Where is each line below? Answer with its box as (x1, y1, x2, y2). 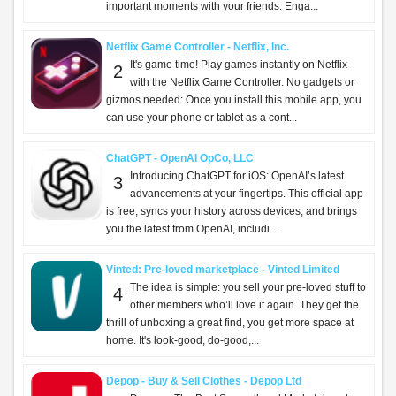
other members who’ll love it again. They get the (130, 299, 359, 311)
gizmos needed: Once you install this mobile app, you (106, 94, 362, 106)
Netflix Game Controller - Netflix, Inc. (106, 41, 289, 53)
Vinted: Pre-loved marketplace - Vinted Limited (106, 263, 339, 276)
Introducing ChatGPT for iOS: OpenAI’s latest (130, 170, 344, 182)
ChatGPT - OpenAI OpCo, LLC (106, 152, 254, 164)
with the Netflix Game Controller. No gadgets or (130, 76, 354, 88)
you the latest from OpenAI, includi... (106, 223, 278, 235)
